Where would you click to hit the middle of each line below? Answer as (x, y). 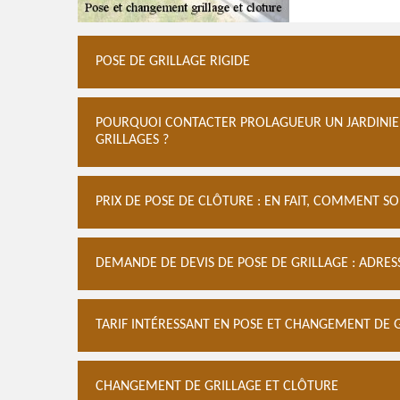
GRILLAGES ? (132, 140)
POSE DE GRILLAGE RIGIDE (173, 62)
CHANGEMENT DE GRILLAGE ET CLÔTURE (217, 387)
